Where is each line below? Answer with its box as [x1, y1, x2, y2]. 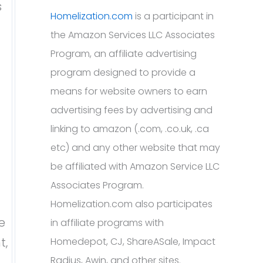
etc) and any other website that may [50, 141, 220, 154]
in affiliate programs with [50, 216, 164, 230]
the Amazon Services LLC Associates [50, 28, 215, 42]
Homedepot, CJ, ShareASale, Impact [50, 235, 215, 248]
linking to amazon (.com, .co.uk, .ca [50, 122, 209, 136]
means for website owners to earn [50, 85, 207, 98]
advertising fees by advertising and [50, 103, 213, 117]
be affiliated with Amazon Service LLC [50, 160, 220, 173]
